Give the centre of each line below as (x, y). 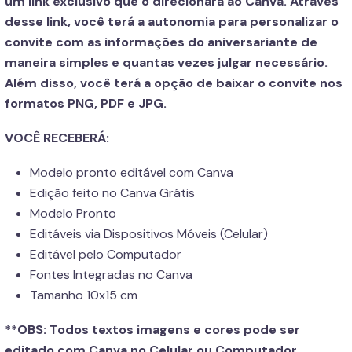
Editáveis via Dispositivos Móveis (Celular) (149, 234)
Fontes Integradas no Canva (111, 275)
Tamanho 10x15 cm (84, 295)
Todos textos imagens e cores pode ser (173, 330)
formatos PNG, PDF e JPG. (86, 103)
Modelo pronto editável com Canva (132, 172)
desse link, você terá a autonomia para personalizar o (172, 22)
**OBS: (26, 330)
